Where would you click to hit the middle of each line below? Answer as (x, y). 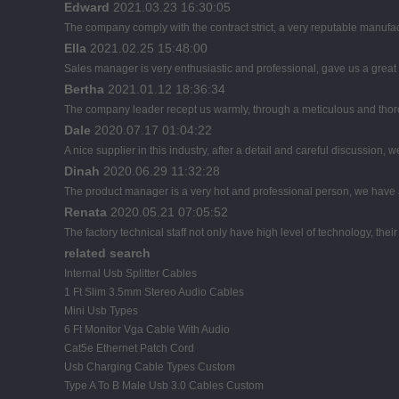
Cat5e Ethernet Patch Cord (129, 348)
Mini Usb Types (101, 310)
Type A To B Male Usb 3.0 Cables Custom (164, 385)
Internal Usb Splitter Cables (130, 273)
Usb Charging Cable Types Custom (150, 366)
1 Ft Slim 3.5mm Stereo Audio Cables (154, 292)
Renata (85, 212)
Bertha (84, 89)
